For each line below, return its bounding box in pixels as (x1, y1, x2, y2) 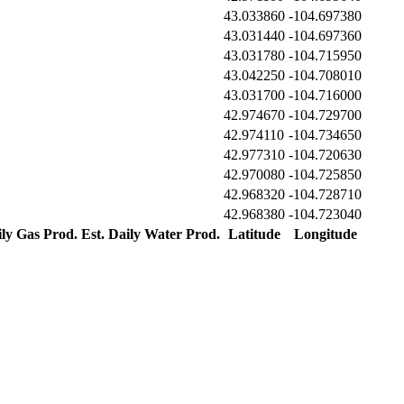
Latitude (228, 226, 280, 243)
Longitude (293, 226, 357, 243)
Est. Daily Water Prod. (81, 226, 220, 243)
